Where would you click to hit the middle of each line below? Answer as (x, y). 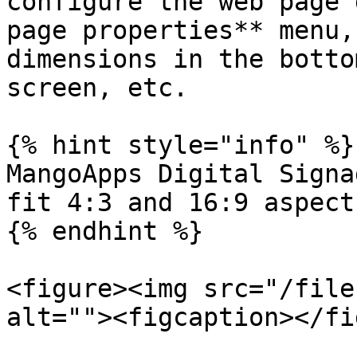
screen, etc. (97, 88)
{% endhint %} (105, 231)
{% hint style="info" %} (180, 145)
